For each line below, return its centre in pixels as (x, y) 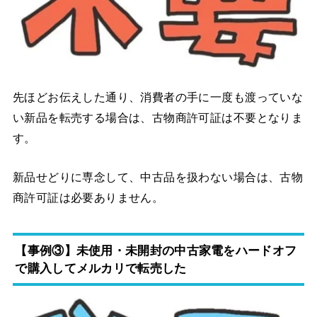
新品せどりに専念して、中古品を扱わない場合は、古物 (158, 177)
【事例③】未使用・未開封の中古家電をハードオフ (156, 250)
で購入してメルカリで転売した (101, 268)
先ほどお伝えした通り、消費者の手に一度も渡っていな (158, 97)
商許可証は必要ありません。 (88, 198)
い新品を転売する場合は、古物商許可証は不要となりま (158, 117)
